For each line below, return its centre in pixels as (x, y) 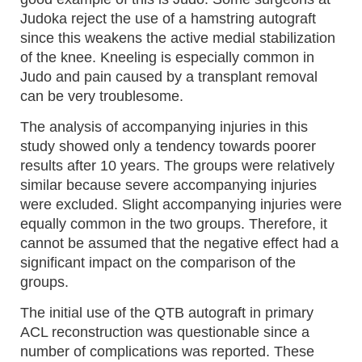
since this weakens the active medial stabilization (178, 38)
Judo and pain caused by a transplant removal (169, 77)
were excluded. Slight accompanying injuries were (181, 205)
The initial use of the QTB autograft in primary (167, 313)
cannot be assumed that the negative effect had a (179, 244)
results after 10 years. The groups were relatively (177, 166)
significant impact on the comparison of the (158, 263)
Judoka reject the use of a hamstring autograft (168, 19)
